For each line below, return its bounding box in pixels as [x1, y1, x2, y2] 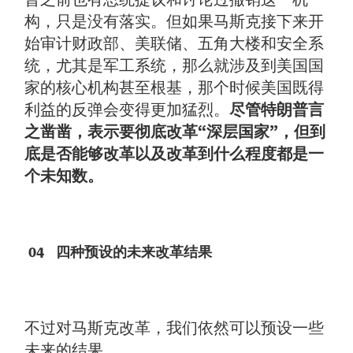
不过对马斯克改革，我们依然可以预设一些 [24, 318, 325, 338]
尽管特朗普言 [229, 100, 325, 120]
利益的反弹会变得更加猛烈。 [24, 100, 230, 120]
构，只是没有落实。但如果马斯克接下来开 [24, 12, 325, 32]
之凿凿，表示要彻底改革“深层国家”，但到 [24, 122, 326, 142]
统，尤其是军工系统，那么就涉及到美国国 [24, 56, 325, 76]
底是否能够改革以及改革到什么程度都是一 [24, 144, 325, 164]
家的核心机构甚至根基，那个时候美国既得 [24, 78, 325, 98]
